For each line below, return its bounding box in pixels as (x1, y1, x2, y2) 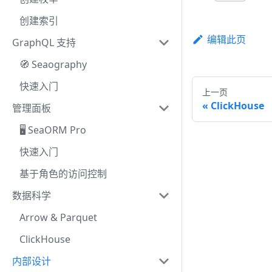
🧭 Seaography (19, 58, 87, 71)
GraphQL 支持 (12, 36, 76, 49)
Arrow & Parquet (19, 211, 97, 224)
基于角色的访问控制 (19, 167, 107, 180)
